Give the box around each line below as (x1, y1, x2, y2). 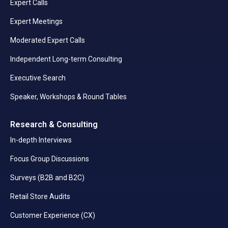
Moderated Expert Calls (10, 36, 85, 45)
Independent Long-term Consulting (10, 55, 122, 64)
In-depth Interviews (10, 136, 72, 145)
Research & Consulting (10, 120, 98, 130)
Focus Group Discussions (10, 155, 89, 163)
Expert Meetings (10, 17, 63, 26)
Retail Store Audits (10, 192, 70, 201)
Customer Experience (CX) (10, 211, 95, 220)
